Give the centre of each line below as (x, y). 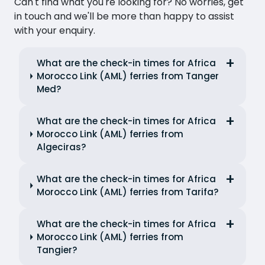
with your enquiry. (55, 30)
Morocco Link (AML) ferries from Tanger (128, 76)
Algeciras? (62, 147)
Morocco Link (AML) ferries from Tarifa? (128, 192)
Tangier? (57, 250)
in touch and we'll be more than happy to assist (124, 16)
